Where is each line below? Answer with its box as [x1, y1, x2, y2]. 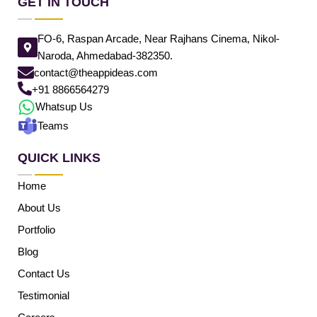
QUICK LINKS [18, 150, 100, 165]
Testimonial [18, 289, 69, 301]
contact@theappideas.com [34, 66, 158, 79]
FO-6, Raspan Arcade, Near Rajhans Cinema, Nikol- [38, 32, 279, 45]
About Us [18, 201, 61, 214]
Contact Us [18, 267, 70, 279]
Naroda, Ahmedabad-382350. [38, 49, 173, 62]
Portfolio [18, 223, 55, 236]
